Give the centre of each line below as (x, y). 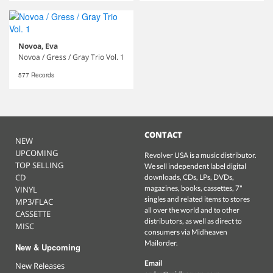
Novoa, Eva (38, 46)
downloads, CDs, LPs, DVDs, (189, 177)
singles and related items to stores (197, 199)
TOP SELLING (39, 165)
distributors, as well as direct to (193, 221)
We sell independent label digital (195, 166)
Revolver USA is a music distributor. (200, 155)
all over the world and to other (192, 210)
